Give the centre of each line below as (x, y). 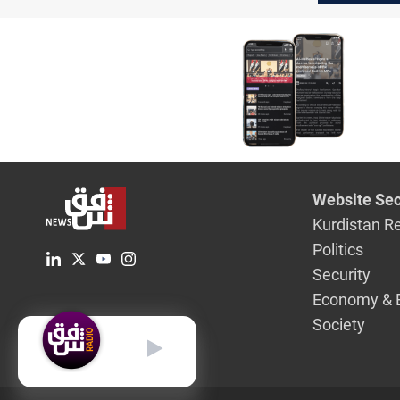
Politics (338, 249)
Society (339, 324)
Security (342, 274)
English (81, 339)
